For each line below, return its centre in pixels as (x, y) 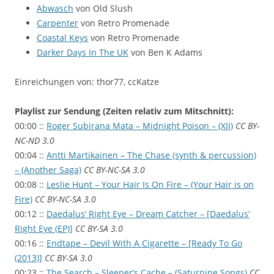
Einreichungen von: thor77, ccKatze (87, 81)
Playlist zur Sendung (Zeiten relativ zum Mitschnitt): (124, 111)
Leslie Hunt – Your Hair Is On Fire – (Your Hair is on (150, 184)
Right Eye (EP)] (44, 228)
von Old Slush (103, 8)
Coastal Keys (62, 37)
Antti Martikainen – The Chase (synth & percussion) (151, 155)
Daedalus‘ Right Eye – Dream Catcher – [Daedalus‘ (148, 213)
